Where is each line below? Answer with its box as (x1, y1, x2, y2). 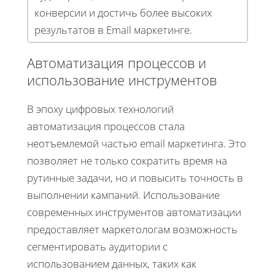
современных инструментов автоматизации (27, 205, 241, 220)
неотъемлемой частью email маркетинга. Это (27, 136, 246, 151)
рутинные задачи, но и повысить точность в (27, 171, 243, 185)
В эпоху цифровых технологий (27, 102, 174, 117)
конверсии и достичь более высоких (34, 5, 212, 20)
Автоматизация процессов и (27, 53, 206, 72)
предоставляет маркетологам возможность (27, 222, 238, 237)
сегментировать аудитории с (27, 239, 168, 254)
